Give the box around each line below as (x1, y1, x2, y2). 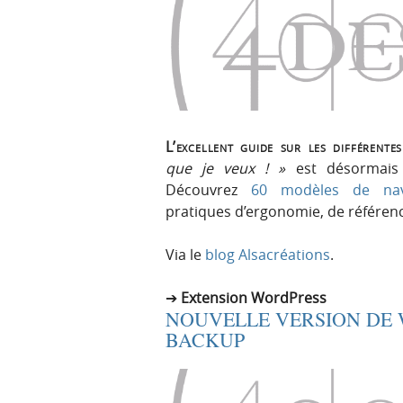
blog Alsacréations (205, 245, 330, 265)
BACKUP (166, 327, 245, 354)
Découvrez (166, 180, 251, 201)
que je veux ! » (166, 158, 286, 179)
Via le (166, 245, 205, 265)
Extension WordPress (181, 288, 327, 309)
